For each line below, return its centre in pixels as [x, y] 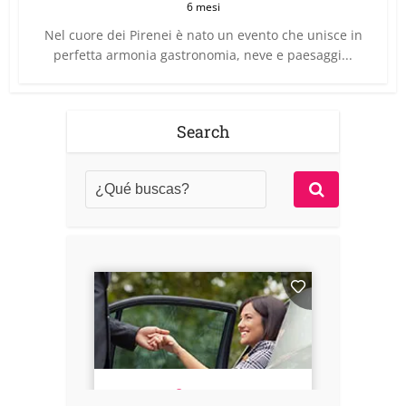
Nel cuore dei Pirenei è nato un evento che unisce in [203, 35]
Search [203, 132]
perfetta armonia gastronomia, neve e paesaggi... [203, 55]
